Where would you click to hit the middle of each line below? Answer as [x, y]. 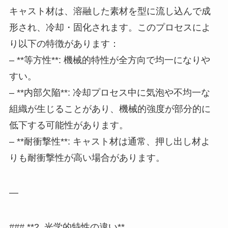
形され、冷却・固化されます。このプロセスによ [110, 28]
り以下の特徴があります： [64, 44]
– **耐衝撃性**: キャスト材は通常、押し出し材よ [109, 142]
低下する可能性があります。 [68, 125]
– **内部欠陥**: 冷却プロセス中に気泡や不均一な [109, 93]
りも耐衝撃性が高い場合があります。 [87, 158]
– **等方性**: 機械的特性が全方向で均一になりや [109, 60]
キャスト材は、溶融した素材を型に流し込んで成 [110, 11]
